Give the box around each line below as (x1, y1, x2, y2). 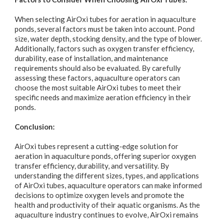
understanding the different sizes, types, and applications (15, 171, 199, 180)
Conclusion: (15, 122, 55, 131)
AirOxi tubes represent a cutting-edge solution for (15, 141, 178, 151)
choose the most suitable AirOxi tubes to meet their (15, 83, 181, 92)
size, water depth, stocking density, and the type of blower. (15, 34, 202, 43)
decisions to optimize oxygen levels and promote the (15, 190, 184, 199)
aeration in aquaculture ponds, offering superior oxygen (15, 151, 196, 160)
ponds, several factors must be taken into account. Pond (15, 24, 195, 33)
